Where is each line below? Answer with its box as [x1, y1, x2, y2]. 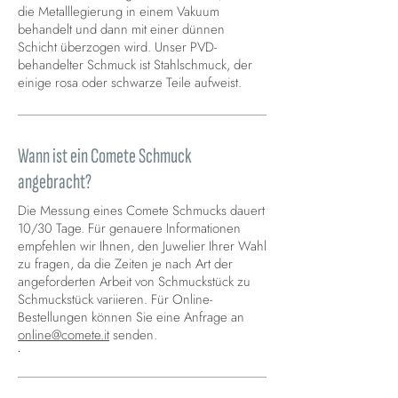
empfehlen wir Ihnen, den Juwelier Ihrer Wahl [18, 236, 267, 257]
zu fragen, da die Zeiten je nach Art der [18, 254, 233, 275]
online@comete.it [18, 325, 109, 346]
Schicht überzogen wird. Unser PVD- [18, 37, 217, 58]
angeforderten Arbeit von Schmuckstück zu [18, 272, 251, 292]
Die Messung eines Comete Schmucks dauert [18, 201, 265, 221]
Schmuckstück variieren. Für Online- [18, 290, 212, 310]
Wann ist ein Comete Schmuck [18, 143, 192, 170]
